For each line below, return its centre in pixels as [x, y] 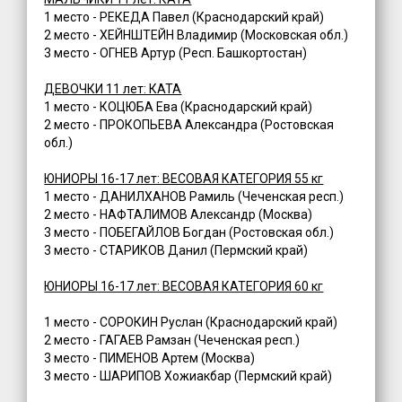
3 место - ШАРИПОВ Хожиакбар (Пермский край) [188, 376]
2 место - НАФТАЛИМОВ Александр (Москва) [179, 215]
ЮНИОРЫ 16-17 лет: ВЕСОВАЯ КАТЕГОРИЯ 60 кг [184, 287]
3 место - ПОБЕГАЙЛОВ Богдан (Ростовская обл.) [189, 233]
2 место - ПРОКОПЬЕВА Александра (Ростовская [189, 125]
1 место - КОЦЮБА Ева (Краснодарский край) [179, 107]
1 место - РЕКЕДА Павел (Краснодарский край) [184, 17]
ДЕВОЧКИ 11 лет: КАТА [113, 89]
